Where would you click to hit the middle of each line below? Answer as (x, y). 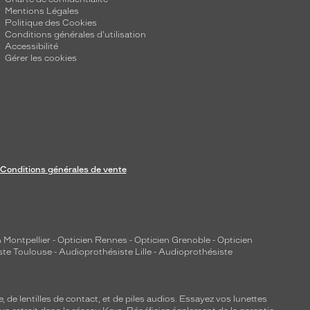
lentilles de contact (59, 299)
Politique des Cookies (51, 23)
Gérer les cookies (40, 58)
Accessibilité (31, 46)
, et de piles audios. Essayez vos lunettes (183, 299)
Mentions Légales (42, 11)
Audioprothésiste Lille (105, 252)
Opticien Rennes (92, 240)
